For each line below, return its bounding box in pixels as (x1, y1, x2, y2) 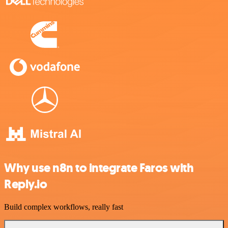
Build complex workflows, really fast (4, 202, 123, 211)
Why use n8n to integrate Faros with (4, 159, 194, 176)
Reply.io (4, 176, 47, 192)
